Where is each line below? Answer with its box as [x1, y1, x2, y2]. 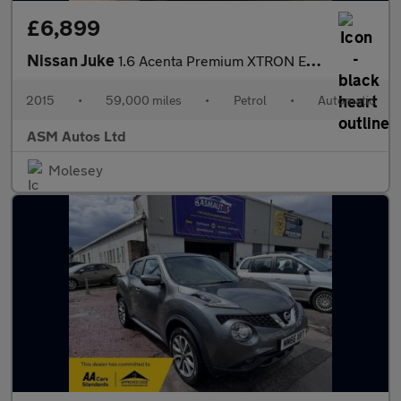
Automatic [317, 92, 375, 107]
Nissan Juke [27, 50, 118, 70]
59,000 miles [106, 92, 183, 107]
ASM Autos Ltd [27, 127, 126, 144]
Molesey [48, 161, 103, 178]
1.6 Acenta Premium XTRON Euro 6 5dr [118, 52, 306, 69]
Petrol [233, 92, 267, 107]
